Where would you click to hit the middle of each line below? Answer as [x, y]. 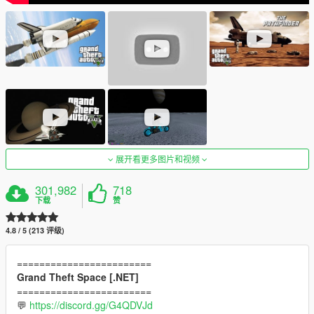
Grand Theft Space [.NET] [78, 277]
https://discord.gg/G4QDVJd [91, 305]
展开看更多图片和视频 [157, 158]
